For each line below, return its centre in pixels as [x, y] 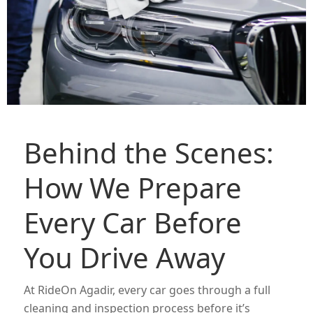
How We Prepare [133, 188]
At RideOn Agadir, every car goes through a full [147, 290]
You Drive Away [124, 258]
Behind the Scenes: [149, 153]
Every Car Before [133, 223]
